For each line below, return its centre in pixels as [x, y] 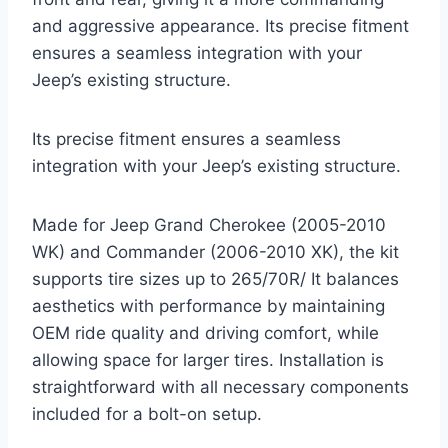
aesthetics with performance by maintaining [208, 305]
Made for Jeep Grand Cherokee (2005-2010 [209, 224]
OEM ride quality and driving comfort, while [205, 332]
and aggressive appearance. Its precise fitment [220, 25]
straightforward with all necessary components [220, 386]
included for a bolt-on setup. [147, 413]
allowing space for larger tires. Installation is [208, 359]
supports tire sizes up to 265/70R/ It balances [215, 278]
